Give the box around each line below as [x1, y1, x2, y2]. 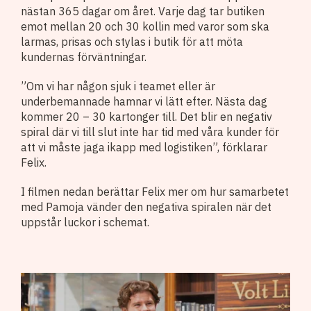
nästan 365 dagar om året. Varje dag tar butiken [21, 3, 264, 18]
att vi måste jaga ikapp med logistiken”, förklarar [21, 140, 267, 154]
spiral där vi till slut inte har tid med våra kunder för [21, 124, 279, 139]
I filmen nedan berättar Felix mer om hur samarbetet [21, 184, 289, 199]
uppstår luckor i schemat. [21, 215, 149, 229]
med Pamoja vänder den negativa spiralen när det [21, 199, 271, 214]
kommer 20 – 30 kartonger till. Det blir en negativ [21, 109, 272, 124]
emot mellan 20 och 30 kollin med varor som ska [21, 19, 269, 33]
